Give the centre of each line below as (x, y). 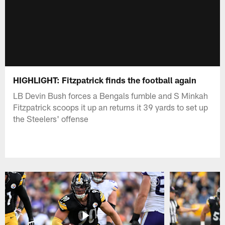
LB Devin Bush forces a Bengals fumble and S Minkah (111, 95)
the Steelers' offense (51, 118)
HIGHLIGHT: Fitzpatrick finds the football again (105, 80)
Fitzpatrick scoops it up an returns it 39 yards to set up (111, 107)
